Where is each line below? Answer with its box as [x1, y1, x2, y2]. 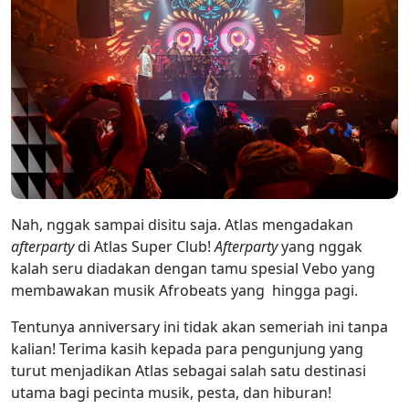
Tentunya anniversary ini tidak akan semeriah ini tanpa [11, 316, 388, 337]
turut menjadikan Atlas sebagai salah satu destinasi [11, 360, 366, 381]
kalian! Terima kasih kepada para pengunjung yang [11, 338, 363, 359]
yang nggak [278, 236, 362, 257]
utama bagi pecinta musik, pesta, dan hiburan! [11, 382, 331, 403]
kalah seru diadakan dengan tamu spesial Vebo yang [11, 257, 375, 278]
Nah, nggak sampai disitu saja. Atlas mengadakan [11, 214, 353, 235]
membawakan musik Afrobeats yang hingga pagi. [11, 279, 362, 300]
